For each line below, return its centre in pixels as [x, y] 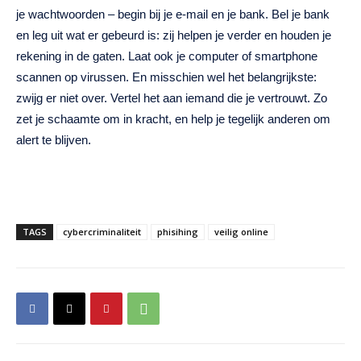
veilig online [241, 232]
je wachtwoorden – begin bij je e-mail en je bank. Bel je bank [173, 15]
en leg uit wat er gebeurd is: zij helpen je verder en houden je [174, 35]
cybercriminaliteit [102, 232]
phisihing [178, 232]
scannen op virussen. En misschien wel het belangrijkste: [166, 77]
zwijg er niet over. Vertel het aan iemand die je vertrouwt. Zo [172, 98]
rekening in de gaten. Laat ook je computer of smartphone [167, 56]
